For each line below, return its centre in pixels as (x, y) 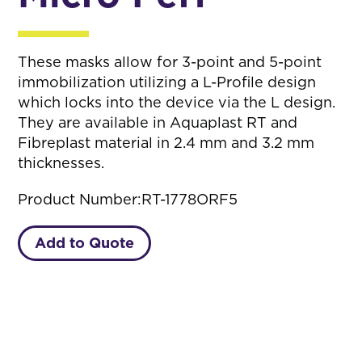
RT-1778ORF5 (190, 199)
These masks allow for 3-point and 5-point (170, 62)
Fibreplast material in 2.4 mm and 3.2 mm (166, 143)
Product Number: (80, 199)
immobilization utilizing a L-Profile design (167, 82)
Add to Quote (85, 243)
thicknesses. (61, 163)
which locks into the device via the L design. (177, 102)
